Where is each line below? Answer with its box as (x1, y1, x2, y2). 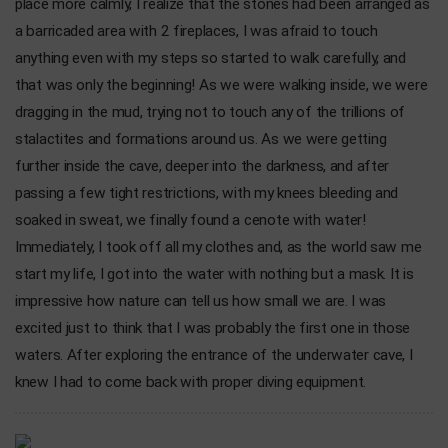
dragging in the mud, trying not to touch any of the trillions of (15, 102, 406, 121)
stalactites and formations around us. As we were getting (15, 129, 387, 148)
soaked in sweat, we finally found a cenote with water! (15, 210, 366, 229)
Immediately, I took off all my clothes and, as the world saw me (15, 237, 422, 256)
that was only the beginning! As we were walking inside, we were (15, 75, 428, 94)
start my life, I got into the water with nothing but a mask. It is (15, 264, 414, 283)
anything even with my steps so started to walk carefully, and (15, 48, 406, 67)
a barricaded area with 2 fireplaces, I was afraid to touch (15, 21, 378, 40)
